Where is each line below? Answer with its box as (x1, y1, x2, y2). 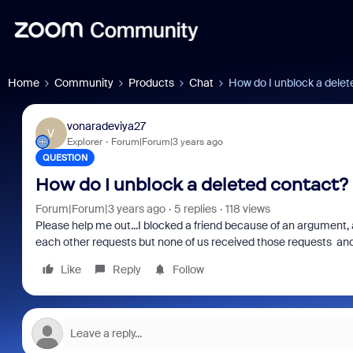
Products (128, 76, 174, 90)
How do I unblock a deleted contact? (35, 174, 348, 195)
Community (54, 76, 113, 90)
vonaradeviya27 (66, 118, 146, 133)
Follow (172, 262, 204, 277)
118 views (225, 202, 270, 216)
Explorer (66, 135, 102, 148)
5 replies (173, 202, 217, 216)
